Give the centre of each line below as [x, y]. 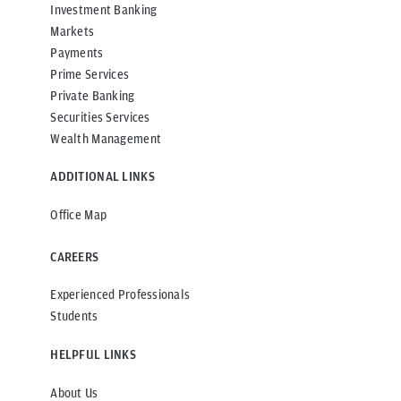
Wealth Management [106, 138]
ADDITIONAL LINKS [102, 177]
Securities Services [100, 117]
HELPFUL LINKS [93, 355]
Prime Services [90, 74]
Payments [77, 52]
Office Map [79, 214]
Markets [73, 31]
